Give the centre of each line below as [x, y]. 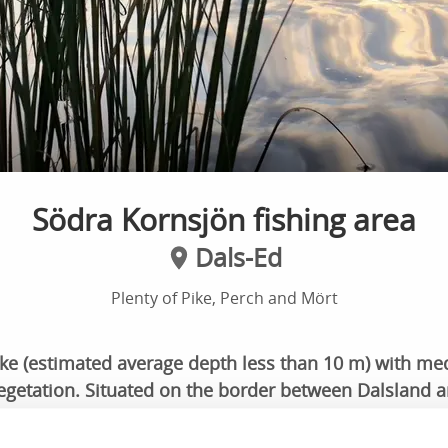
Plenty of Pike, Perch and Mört [224, 298]
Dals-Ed [238, 257]
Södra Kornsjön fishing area [224, 219]
